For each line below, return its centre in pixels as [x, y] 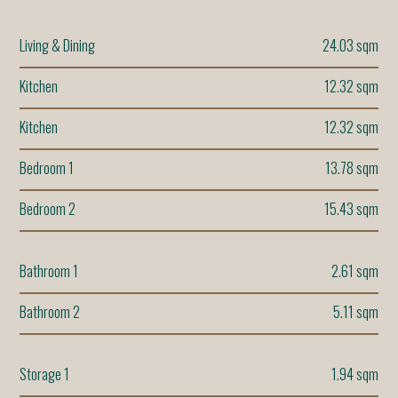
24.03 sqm [350, 46]
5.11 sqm [355, 312]
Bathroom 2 [50, 312]
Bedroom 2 [48, 209]
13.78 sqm [351, 168]
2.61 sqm [354, 271]
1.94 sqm [354, 374]
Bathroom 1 [49, 271]
